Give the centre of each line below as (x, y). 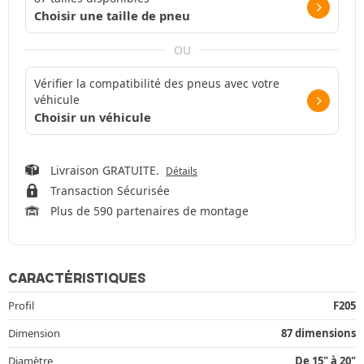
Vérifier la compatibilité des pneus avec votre (157, 83)
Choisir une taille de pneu (112, 15)
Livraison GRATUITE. (108, 170)
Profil (21, 305)
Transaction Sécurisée (110, 190)
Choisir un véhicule (93, 117)
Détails (181, 171)
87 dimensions (318, 333)
